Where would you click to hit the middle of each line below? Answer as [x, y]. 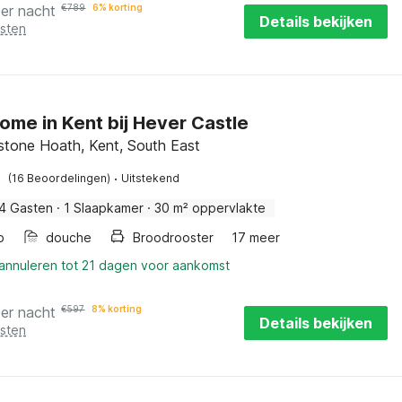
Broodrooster [174, 237]
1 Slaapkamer [104, 208]
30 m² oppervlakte [210, 208]
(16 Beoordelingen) [60, 178]
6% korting [118, 7]
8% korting [117, 309]
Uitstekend [151, 178]
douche [69, 237]
